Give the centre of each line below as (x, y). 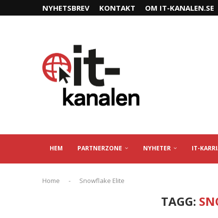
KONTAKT (117, 8)
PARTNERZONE (100, 148)
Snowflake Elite (102, 181)
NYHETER (157, 148)
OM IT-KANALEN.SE (180, 8)
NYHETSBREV (66, 8)
